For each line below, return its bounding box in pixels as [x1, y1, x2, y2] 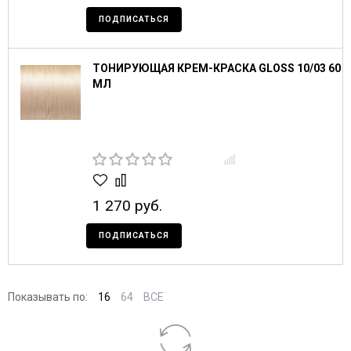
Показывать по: [8, 290, 88, 303]
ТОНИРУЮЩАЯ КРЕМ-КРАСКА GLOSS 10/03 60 [92, 61, 341, 74]
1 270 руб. [92, 196, 162, 215]
